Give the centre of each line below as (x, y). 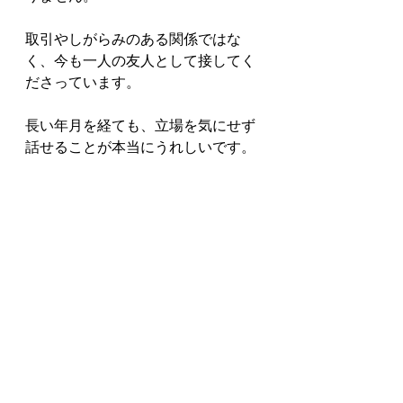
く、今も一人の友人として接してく (140, 61)
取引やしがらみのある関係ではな (133, 40)
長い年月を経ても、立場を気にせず (140, 126)
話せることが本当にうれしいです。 (140, 148)
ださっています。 (83, 83)
